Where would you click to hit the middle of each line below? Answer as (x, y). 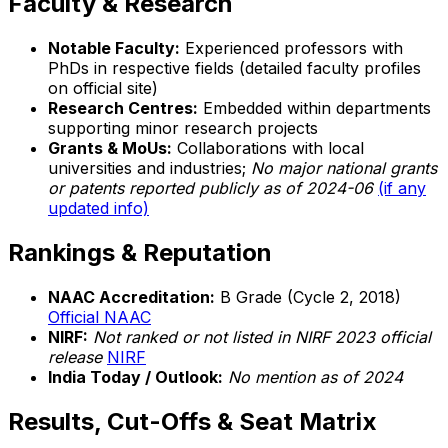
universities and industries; (149, 168)
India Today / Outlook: (135, 377)
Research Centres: (123, 108)
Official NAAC (99, 317)
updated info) (98, 208)
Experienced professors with (291, 48)
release (75, 357)
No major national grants (344, 168)
